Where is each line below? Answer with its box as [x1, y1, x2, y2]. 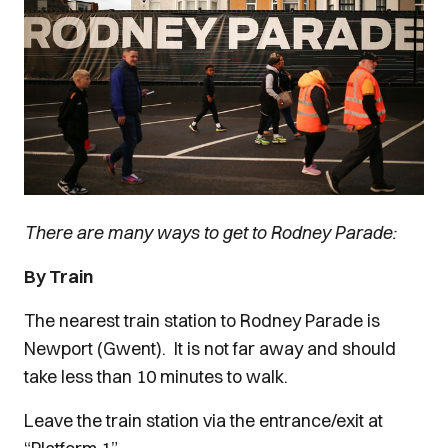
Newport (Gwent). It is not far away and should [24, 336, 396, 360]
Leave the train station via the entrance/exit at [24, 408, 383, 432]
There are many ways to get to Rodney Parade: [24, 220, 396, 244]
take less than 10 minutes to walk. [24, 364, 292, 388]
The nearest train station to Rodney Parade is [24, 308, 380, 332]
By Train [24, 264, 93, 288]
